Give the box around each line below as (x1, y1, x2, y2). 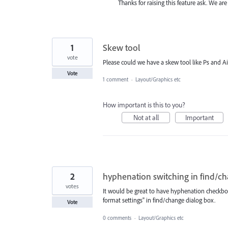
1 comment (103, 76, 128, 83)
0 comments (103, 214, 131, 221)
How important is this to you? (103, 100, 185, 110)
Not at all (133, 113, 159, 123)
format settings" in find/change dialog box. (103, 196, 215, 205)
